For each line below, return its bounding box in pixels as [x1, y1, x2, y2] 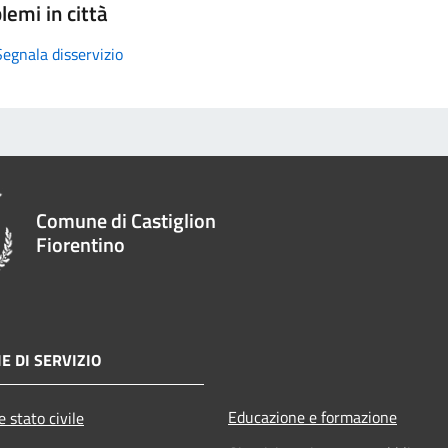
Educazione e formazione [228, 404, 397, 429]
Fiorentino [36, 228, 126, 260]
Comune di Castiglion [36, 204, 217, 236]
